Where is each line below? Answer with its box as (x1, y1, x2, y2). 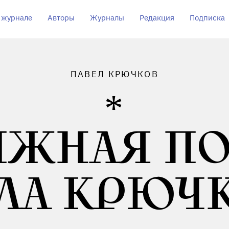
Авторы (47, 13, 75, 22)
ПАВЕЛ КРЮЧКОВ (70, 68, 159, 80)
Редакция (139, 13, 174, 22)
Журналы (89, 13, 124, 22)
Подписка (189, 13, 225, 22)
